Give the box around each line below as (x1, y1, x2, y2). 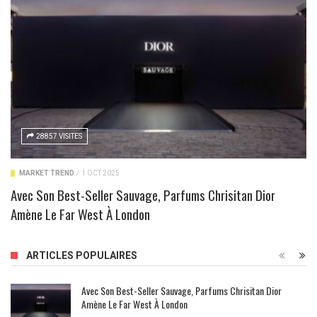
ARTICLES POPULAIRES (26, 249, 137, 261)
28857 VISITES (36, 132, 82, 140)
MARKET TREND (19, 168, 74, 177)
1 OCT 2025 (81, 168, 120, 177)
